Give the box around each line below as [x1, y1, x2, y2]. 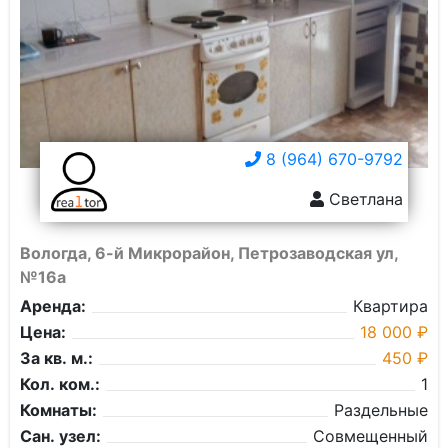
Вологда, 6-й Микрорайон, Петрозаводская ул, [20, 243, 398, 263]
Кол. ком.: [20, 374, 100, 394]
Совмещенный [313, 426, 428, 446]
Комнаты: [20, 400, 97, 420]
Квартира [353, 296, 428, 316]
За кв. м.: [20, 348, 93, 368]
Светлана [324, 189, 403, 209]
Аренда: [20, 296, 86, 316]
